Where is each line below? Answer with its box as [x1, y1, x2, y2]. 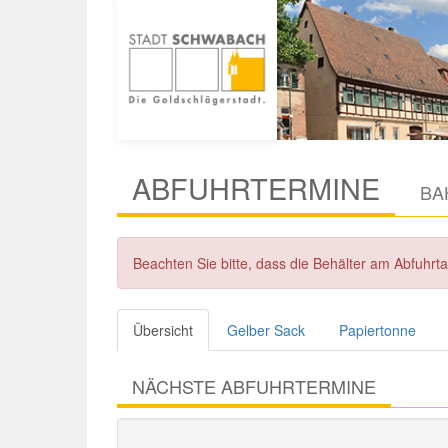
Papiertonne [339, 320, 416, 340]
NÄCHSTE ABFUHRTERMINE [132, 373, 376, 399]
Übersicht [133, 320, 193, 340]
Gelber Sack [227, 320, 305, 340]
